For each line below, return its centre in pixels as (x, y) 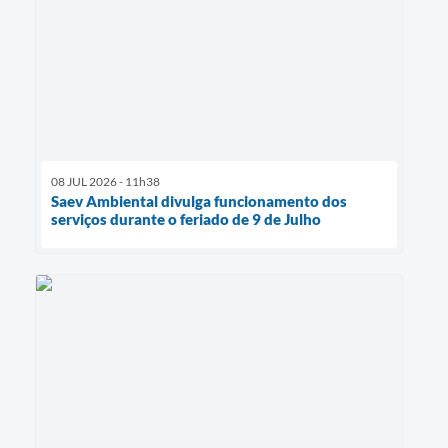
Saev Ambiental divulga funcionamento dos (199, 201)
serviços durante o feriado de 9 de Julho (186, 219)
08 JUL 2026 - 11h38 (105, 182)
